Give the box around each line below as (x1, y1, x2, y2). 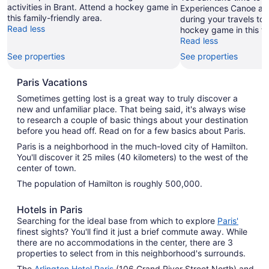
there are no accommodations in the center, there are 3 (17, 237, 233, 247)
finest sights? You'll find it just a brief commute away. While (17, 226, 247, 237)
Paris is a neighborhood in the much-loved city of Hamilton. (17, 141, 248, 151)
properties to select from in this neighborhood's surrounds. (17, 247, 246, 258)
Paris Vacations (17, 76, 88, 88)
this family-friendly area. (7, 12, 102, 23)
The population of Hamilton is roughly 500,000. (17, 178, 202, 189)
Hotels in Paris (17, 203, 83, 216)
